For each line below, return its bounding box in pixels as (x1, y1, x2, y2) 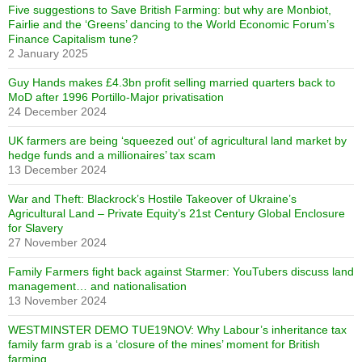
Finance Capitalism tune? (8, 32, 138, 45)
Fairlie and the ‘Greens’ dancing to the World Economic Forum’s (8, 17, 335, 31)
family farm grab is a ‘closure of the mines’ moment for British (8, 337, 320, 351)
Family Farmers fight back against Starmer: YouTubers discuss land (8, 264, 354, 278)
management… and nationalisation (8, 279, 187, 293)
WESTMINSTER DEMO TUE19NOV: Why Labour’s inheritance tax (8, 322, 347, 336)
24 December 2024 (8, 104, 107, 118)
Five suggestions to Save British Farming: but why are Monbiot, (8, 2, 331, 16)
